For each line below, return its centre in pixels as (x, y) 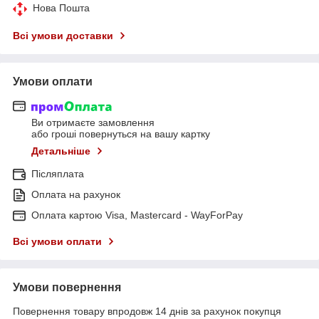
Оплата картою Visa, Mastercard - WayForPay (137, 215)
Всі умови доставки (63, 35)
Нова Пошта (61, 7)
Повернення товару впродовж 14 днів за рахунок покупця (147, 312)
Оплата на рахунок (76, 195)
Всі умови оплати (57, 242)
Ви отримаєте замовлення (93, 123)
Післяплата (58, 174)
